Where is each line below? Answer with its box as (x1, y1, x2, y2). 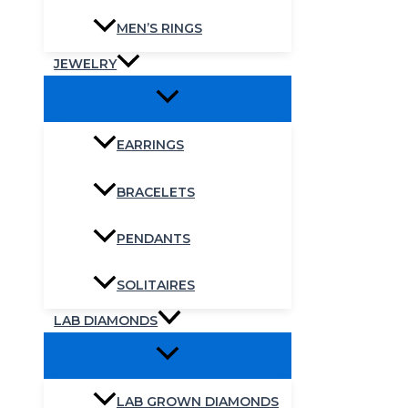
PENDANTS (117, 229, 190, 247)
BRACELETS (117, 183, 195, 200)
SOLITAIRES (117, 276, 195, 293)
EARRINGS (117, 137, 184, 154)
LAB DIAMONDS (54, 311, 158, 329)
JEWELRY (54, 55, 117, 72)
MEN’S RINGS (117, 20, 202, 37)
